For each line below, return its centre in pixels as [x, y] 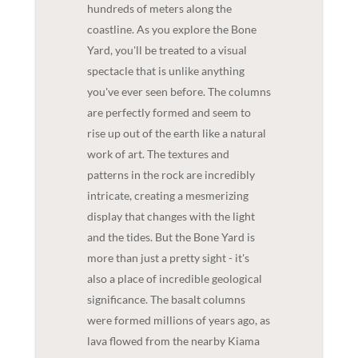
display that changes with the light [171, 216]
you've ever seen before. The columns [179, 91]
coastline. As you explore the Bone [171, 29]
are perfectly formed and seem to [169, 112]
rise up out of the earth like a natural [176, 133]
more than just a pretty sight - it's [168, 257]
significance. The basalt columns [166, 299]
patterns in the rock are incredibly [171, 174]
